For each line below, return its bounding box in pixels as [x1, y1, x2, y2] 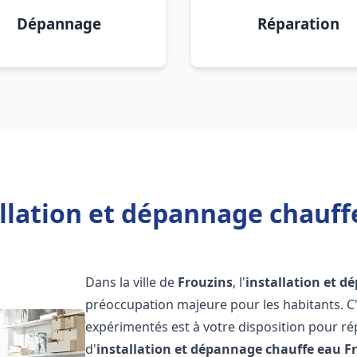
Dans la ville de [85, 273, 178, 291]
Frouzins [178, 273, 233, 291]
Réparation [257, 14, 339, 33]
